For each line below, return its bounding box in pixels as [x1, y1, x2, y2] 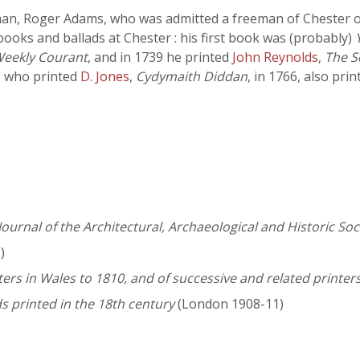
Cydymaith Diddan [136, 67, 247, 85]
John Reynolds [232, 48, 318, 66]
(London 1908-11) [174, 295, 284, 313]
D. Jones [80, 67, 129, 85]
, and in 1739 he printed [88, 48, 232, 66]
